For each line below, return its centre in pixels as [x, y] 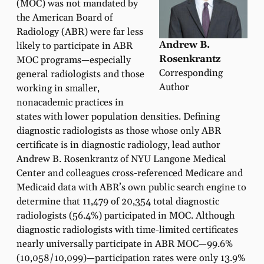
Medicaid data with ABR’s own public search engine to [131, 187]
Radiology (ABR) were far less [80, 32]
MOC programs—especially [74, 60]
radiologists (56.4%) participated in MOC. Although [126, 216]
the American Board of [65, 18]
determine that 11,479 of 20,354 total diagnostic [118, 202]
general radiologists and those [80, 74]
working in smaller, [58, 88]
